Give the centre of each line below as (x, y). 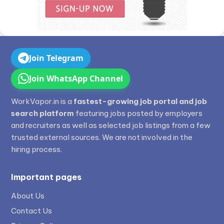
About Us (28, 195)
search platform (43, 113)
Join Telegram (56, 58)
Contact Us (32, 210)
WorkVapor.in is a (42, 101)
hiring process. (37, 149)
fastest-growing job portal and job (140, 101)
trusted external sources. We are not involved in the (102, 137)
